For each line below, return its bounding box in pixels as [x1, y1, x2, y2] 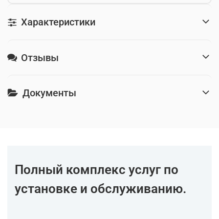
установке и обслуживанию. [15, 181, 186, 196]
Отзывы [21, 51, 59, 64]
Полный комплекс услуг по [15, 162, 178, 177]
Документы [22, 87, 76, 99]
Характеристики [21, 16, 95, 28]
